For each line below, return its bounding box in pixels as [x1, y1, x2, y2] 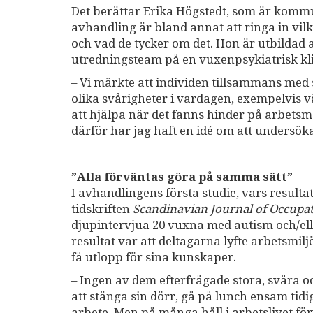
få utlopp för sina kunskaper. [71, 250, 236, 265]
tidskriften [71, 202, 133, 217]
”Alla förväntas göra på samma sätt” [71, 170, 293, 184]
